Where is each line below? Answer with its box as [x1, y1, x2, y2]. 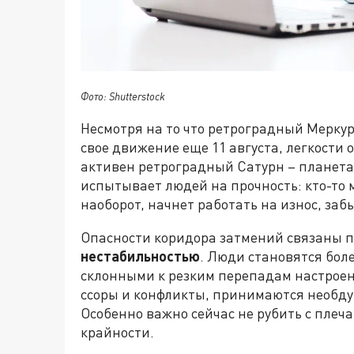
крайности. [81, 323, 154, 341]
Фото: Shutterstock [81, 90, 165, 104]
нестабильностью [81, 247, 200, 265]
